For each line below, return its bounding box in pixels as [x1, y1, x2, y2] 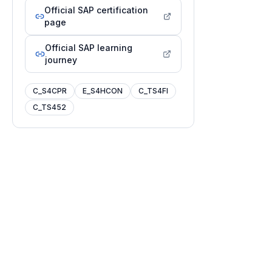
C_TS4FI [138, 86, 168, 95]
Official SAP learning [44, 42, 132, 53]
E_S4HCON [83, 86, 123, 95]
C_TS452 [33, 103, 66, 112]
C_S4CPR [33, 86, 67, 95]
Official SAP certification [44, 5, 148, 15]
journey [44, 55, 77, 65]
